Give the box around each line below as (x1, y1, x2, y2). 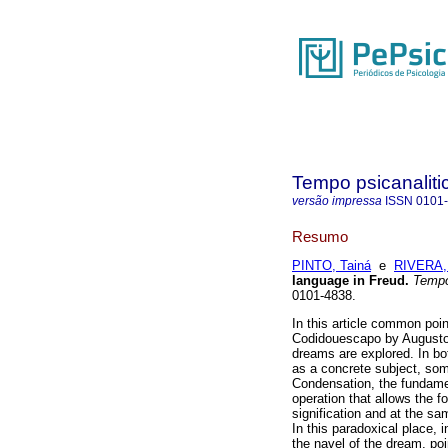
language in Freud (292, 273, 405, 289)
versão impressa (292, 194, 382, 208)
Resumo (292, 227, 348, 245)
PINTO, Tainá (292, 258, 371, 274)
